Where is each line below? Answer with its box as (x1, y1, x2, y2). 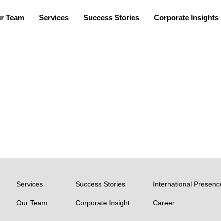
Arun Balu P (32, 61, 81, 74)
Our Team (16, 199, 48, 207)
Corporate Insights (154, 13, 219, 22)
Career (153, 199, 175, 207)
